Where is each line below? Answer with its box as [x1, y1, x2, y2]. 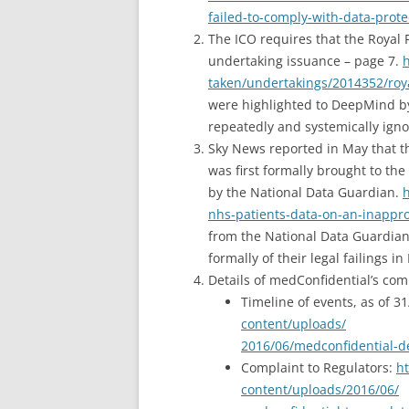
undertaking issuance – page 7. [208, 52, 403, 69]
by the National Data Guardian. [208, 184, 403, 201]
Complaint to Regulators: [241, 359, 396, 376]
